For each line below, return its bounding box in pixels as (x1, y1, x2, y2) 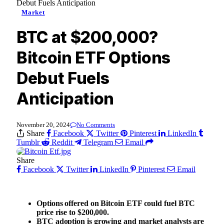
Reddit (51, 137, 72, 146)
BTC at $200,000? (16, 27, 158, 47)
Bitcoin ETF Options (16, 48, 170, 68)
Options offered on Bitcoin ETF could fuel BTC (36, 198, 195, 207)
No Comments (76, 120, 115, 128)
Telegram (83, 137, 113, 146)
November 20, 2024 (16, 120, 70, 128)
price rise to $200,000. (36, 207, 109, 216)
